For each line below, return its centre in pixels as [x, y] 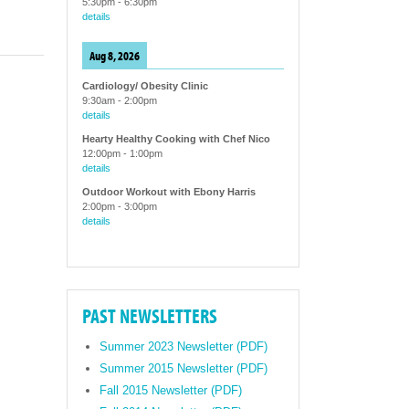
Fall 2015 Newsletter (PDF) [171, 391]
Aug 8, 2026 [114, 56]
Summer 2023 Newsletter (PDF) [184, 347]
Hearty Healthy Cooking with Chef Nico [176, 139]
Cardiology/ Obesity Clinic [145, 86]
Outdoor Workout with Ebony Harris [168, 192]
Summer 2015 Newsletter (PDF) [184, 369]
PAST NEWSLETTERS [149, 316]
